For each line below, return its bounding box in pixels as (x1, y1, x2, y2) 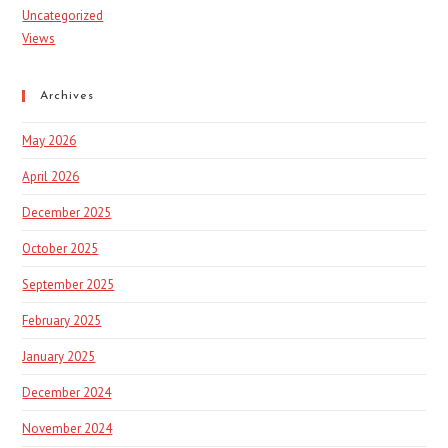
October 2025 (22, 240, 99, 258)
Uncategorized (22, 7, 104, 25)
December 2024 (22, 384, 112, 402)
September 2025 (22, 276, 115, 294)
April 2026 (22, 168, 80, 186)
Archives (40, 90, 95, 103)
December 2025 (22, 204, 112, 222)
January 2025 (22, 348, 96, 366)
